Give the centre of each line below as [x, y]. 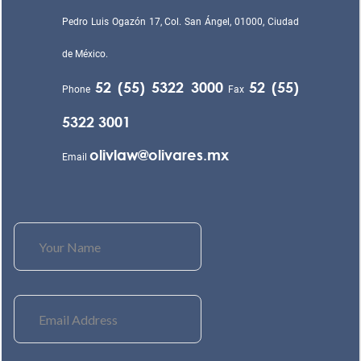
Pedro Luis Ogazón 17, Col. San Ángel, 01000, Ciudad [180, 22]
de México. [85, 54]
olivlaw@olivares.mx [160, 155]
